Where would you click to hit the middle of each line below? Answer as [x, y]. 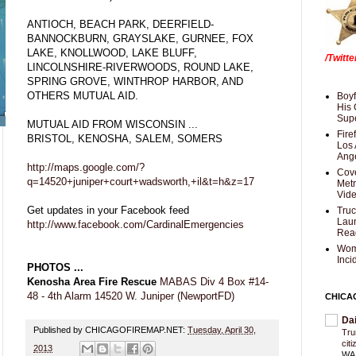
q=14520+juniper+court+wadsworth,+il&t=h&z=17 [141, 181]
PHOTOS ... [55, 267]
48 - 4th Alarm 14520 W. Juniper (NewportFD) [131, 296]
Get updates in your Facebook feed [108, 210]
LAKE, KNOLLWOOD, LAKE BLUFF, [112, 52]
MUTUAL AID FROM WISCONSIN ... [112, 124]
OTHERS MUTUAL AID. [83, 95]
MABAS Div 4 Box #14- [214, 281]
